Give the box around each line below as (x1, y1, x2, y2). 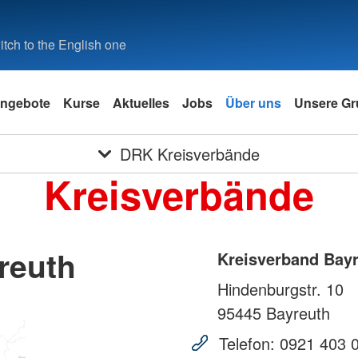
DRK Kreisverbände (120, 142, 261, 165)
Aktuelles (113, 93, 169, 112)
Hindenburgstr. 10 (217, 277, 344, 301)
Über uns (225, 93, 281, 112)
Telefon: (214, 332, 280, 356)
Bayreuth (261, 301, 330, 325)
